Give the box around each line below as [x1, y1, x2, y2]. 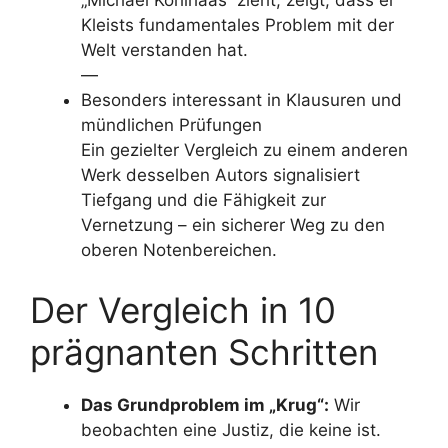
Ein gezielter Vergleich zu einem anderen [81, 140, 408, 160]
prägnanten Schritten [30, 330, 378, 373]
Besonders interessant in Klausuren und [81, 90, 402, 110]
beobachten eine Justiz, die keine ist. [81, 419, 381, 440]
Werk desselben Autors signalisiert [81, 165, 360, 185]
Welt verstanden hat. [81, 40, 248, 60]
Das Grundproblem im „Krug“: [81, 394, 329, 415]
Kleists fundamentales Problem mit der [81, 15, 394, 35]
